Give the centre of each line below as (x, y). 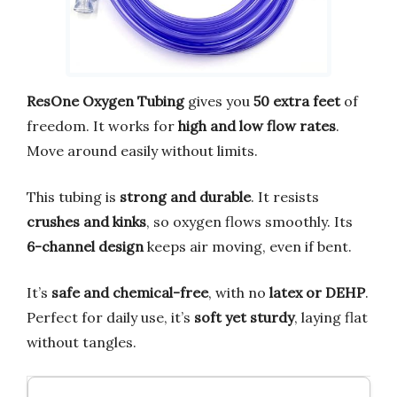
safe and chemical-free (130, 292)
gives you (219, 101)
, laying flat (331, 317)
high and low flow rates (257, 125)
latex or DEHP (317, 292)
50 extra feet (297, 101)
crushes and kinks (86, 221)
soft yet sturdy (244, 317)
